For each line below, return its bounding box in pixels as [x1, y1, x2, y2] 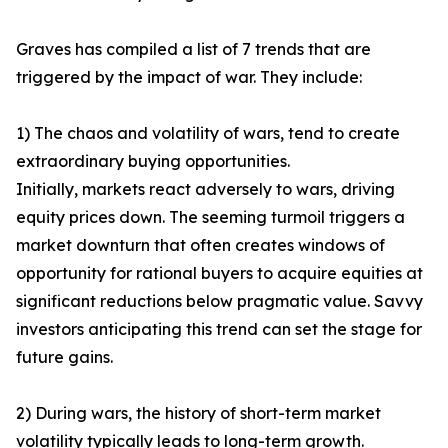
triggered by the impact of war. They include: [16, 67, 362, 88]
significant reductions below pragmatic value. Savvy [16, 291, 423, 312]
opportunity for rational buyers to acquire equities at [16, 263, 423, 284]
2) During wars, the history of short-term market [16, 403, 381, 424]
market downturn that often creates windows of [16, 235, 385, 256]
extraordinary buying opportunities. [16, 151, 290, 172]
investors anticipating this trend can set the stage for [16, 319, 422, 340]
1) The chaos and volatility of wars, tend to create [16, 123, 400, 144]
